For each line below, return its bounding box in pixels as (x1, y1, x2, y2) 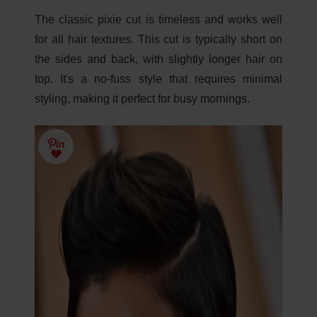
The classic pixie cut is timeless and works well (35, 13, 282, 25)
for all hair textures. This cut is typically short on (35, 33, 282, 45)
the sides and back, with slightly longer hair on (35, 53, 282, 65)
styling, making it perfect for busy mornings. (35, 93, 250, 105)
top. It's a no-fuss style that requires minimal (35, 73, 282, 85)
